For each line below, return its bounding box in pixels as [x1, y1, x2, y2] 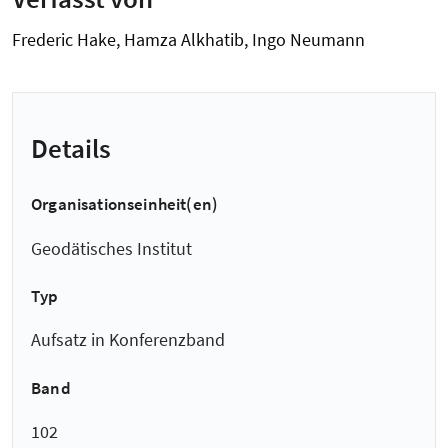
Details [31, 131, 111, 166]
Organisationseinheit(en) [31, 193, 219, 216]
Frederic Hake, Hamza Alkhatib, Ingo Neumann [12, 27, 365, 51]
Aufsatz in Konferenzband [31, 328, 225, 352]
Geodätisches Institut [31, 236, 192, 260]
